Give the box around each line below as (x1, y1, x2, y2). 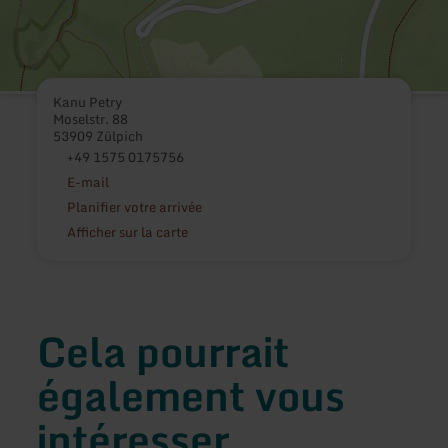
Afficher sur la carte (66, 220, 188, 243)
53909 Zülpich (53, 124, 144, 147)
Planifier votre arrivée (66, 195, 202, 218)
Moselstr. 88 (53, 107, 129, 130)
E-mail (66, 170, 109, 193)
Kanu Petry (53, 90, 123, 113)
